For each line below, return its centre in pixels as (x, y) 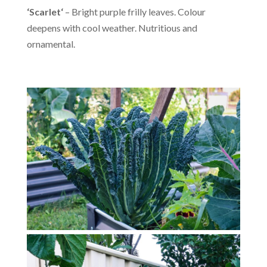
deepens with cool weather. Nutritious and (112, 27)
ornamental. (51, 44)
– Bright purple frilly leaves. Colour (134, 11)
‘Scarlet (44, 11)
